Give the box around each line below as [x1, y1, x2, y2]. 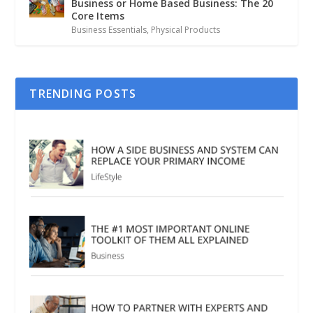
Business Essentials [71, 23, 147, 36]
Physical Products [151, 23, 221, 36]
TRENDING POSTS [29, 86, 137, 102]
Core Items [71, 8, 125, 22]
